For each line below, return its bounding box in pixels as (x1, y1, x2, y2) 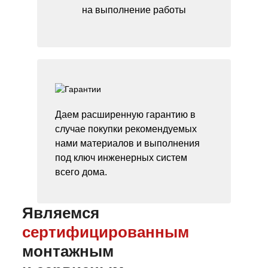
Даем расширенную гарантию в (55, 109, 196, 120)
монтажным (22, 242, 114, 260)
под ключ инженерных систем (55, 153, 187, 163)
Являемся (22, 204, 99, 222)
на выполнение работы (82, 5, 186, 15)
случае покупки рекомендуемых (55, 124, 197, 134)
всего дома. (55, 167, 107, 177)
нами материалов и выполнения (55, 138, 200, 148)
